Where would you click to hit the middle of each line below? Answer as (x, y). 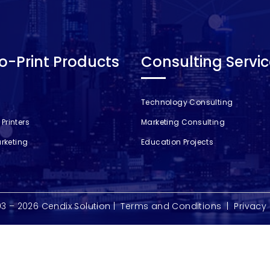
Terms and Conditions (171, 206)
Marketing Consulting (183, 122)
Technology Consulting (187, 102)
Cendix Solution (76, 206)
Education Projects (177, 142)
